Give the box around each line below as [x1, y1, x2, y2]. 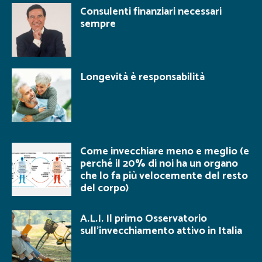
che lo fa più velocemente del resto [80, 167, 248, 185]
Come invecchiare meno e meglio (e [80, 142, 249, 160]
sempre [80, 15, 116, 33]
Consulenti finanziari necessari [80, 3, 222, 21]
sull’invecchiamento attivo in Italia [80, 222, 242, 240]
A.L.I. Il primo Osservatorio [80, 209, 207, 227]
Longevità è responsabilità [80, 68, 205, 86]
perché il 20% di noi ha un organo [80, 154, 238, 173]
